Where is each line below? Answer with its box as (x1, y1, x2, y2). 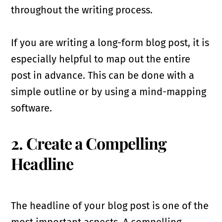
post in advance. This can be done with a (11, 69, 195, 81)
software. (11, 102, 53, 114)
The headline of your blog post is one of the (11, 199, 209, 212)
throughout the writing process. (11, 3, 153, 16)
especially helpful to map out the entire (11, 53, 191, 65)
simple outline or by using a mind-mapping (11, 85, 207, 98)
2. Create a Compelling (11, 132, 167, 154)
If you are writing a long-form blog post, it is (11, 36, 210, 49)
